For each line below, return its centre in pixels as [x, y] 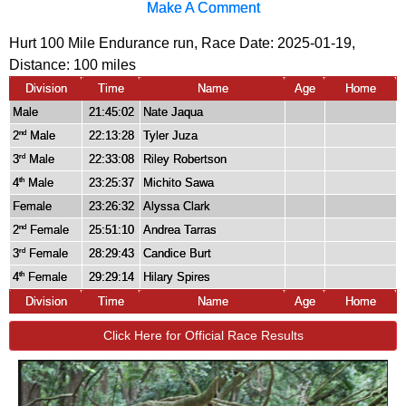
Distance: [41, 65]
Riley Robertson [185, 159]
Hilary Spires [177, 277]
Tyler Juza [170, 136]
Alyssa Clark [177, 207]
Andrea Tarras [180, 230]
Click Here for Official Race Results [203, 336]
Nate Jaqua [173, 112]
